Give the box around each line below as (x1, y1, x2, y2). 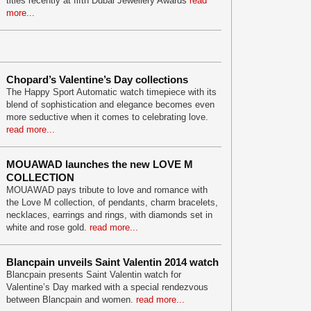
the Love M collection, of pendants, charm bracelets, (6, 197, 218, 208)
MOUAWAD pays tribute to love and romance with (6, 185, 208, 195)
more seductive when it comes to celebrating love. (6, 112, 208, 122)
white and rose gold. (6, 222, 90, 233)
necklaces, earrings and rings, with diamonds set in (6, 210, 212, 220)
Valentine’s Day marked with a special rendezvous (6, 282, 208, 292)
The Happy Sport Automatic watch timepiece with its (6, 87, 217, 97)
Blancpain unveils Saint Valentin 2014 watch (6, 256, 219, 268)
